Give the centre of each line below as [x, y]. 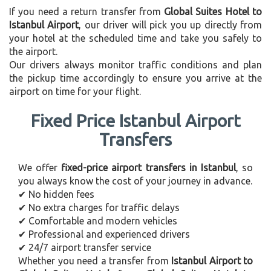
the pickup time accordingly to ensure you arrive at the [135, 78]
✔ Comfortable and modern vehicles [98, 220]
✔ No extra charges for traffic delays [99, 207]
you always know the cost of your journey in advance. [135, 181]
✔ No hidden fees [56, 194]
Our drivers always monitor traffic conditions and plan [135, 64]
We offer [40, 167]
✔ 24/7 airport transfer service [85, 247]
